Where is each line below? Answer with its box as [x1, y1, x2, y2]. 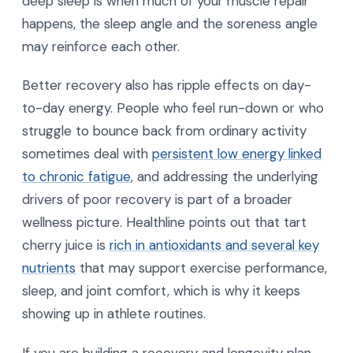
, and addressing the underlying [131, 168, 318, 186]
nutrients [22, 259, 76, 277]
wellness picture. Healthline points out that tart [22, 214, 307, 232]
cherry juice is [22, 236, 110, 255]
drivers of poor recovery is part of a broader [22, 191, 292, 209]
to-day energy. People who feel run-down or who [22, 99, 324, 117]
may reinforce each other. [22, 37, 180, 55]
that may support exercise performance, [76, 259, 327, 277]
